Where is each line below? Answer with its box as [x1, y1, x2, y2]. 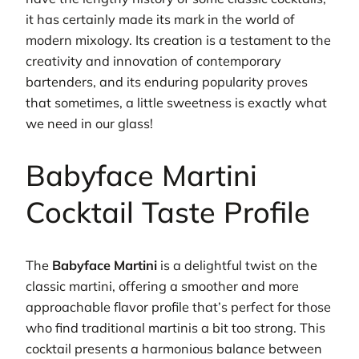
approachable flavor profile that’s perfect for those [26, 299, 331, 316]
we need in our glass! [26, 115, 153, 131]
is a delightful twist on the [157, 257, 317, 274]
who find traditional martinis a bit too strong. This [26, 320, 325, 337]
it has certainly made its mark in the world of [26, 10, 295, 27]
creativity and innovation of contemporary [26, 52, 281, 69]
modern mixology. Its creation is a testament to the [26, 31, 331, 48]
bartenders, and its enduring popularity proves [26, 73, 308, 90]
